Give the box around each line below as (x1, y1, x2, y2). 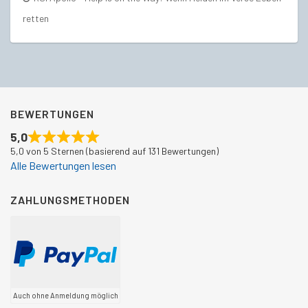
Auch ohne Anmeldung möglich (12, 290, 118, 300)
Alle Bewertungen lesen (10, 158, 116, 172)
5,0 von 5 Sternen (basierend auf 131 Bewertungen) (10, 144, 219, 157)
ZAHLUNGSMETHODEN (10, 192, 130, 206)
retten (23, 12, 49, 24)
